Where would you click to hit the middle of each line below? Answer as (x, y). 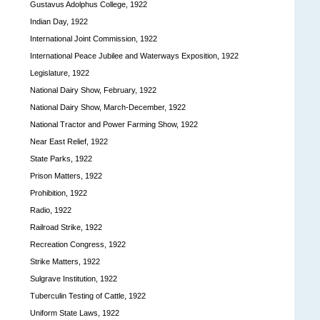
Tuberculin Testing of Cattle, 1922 (88, 295)
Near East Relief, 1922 (69, 141)
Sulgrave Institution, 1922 (74, 278)
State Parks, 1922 (61, 158)
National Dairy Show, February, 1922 (93, 90)
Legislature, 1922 (60, 72)
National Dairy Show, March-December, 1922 (108, 107)
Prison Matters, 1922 (66, 175)
